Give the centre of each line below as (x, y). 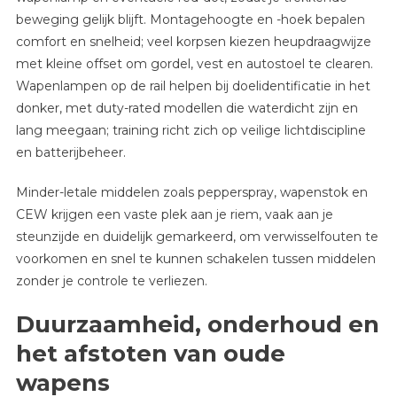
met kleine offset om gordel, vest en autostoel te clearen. (194, 63)
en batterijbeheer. (70, 152)
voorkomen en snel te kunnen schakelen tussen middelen (195, 258)
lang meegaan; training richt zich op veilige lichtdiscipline (191, 130)
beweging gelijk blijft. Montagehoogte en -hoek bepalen (190, 19)
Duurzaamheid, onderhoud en (197, 324)
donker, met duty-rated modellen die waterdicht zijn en (187, 108)
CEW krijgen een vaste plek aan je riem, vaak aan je (174, 214)
